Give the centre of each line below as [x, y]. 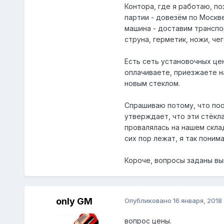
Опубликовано [148, 201]
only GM [74, 201]
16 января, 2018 [197, 201]
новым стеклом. [152, 83]
